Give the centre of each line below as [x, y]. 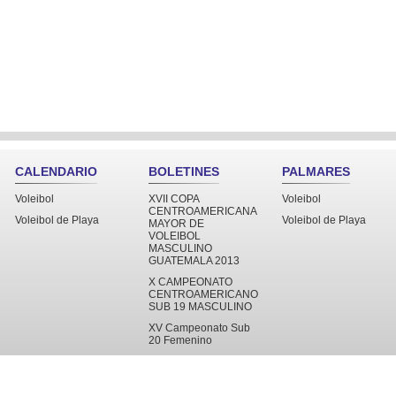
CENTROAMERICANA [202, 211]
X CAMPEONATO [190, 282]
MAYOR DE [176, 224]
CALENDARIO [56, 171]
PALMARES [316, 171]
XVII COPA [174, 199]
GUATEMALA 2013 [194, 261]
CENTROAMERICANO [203, 294]
